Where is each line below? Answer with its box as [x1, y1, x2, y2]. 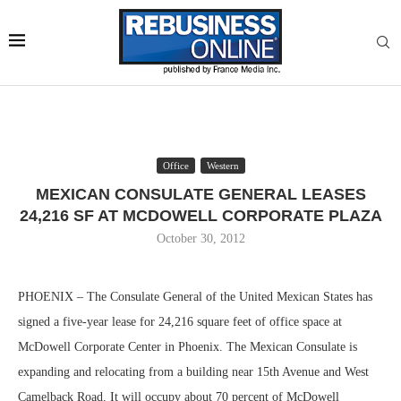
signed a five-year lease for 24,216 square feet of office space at [18, 315, 342, 328]
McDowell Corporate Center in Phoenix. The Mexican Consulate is [18, 340, 357, 354]
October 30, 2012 [156, 232, 245, 245]
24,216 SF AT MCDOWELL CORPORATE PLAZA [19, 207, 382, 225]
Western [206, 160, 239, 171]
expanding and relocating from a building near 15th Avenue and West [18, 365, 369, 379]
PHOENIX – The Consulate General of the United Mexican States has [18, 290, 372, 303]
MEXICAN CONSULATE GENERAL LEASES [35, 185, 366, 203]
